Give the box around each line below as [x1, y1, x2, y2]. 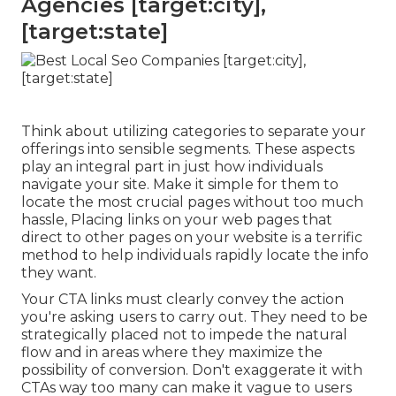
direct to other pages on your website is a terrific [21, 229, 362, 247]
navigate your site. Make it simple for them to [21, 176, 339, 194]
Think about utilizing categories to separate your [21, 123, 366, 141]
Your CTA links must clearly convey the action [21, 291, 344, 308]
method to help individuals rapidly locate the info [21, 247, 369, 264]
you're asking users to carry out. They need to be [21, 308, 368, 326]
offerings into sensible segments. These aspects [21, 141, 354, 158]
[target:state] [21, 19, 168, 45]
